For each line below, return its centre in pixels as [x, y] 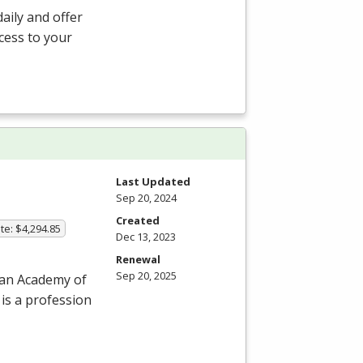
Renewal [138, 260]
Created [138, 221]
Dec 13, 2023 [146, 237]
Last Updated [153, 182]
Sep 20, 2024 [146, 198]
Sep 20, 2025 [146, 276]
